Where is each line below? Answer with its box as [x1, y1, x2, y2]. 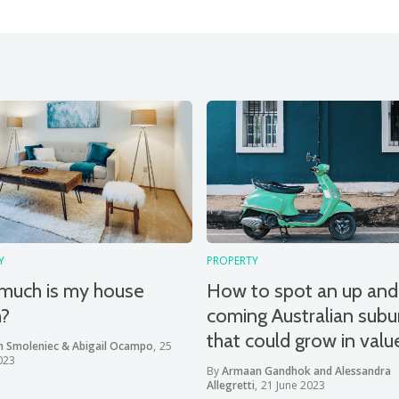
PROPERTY [207, 253, 258, 268]
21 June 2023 [261, 378, 325, 393]
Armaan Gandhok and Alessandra [222, 363, 391, 379]
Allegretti [207, 378, 255, 393]
